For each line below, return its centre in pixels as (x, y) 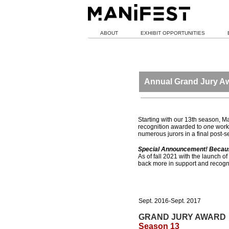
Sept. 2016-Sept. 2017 (169, 201)
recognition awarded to (170, 127)
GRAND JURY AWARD (182, 217)
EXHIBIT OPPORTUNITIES (173, 33)
